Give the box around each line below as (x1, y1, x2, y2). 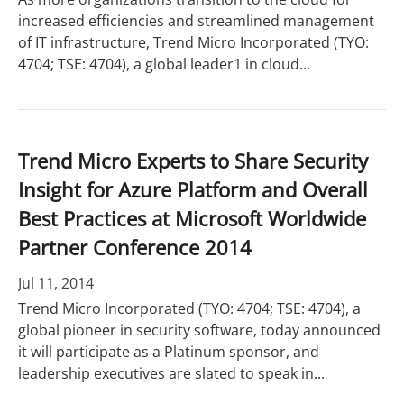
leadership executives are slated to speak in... (18, 363, 325, 383)
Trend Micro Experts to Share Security (18, 147, 368, 174)
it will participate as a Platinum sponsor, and (18, 342, 319, 362)
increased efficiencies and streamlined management (18, 11, 374, 31)
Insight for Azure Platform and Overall (18, 176, 368, 203)
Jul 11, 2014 (18, 273, 94, 293)
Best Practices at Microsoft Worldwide (18, 205, 366, 232)
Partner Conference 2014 (18, 234, 252, 261)
